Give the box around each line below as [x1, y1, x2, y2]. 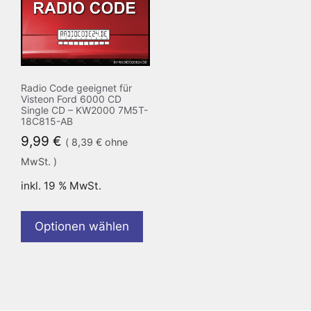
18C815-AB [21, 115, 73, 127]
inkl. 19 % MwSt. [21, 178, 101, 192]
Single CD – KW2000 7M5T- [21, 103, 148, 116]
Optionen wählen [35, 219, 129, 233]
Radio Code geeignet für [21, 81, 132, 94]
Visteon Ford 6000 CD [21, 92, 121, 105]
